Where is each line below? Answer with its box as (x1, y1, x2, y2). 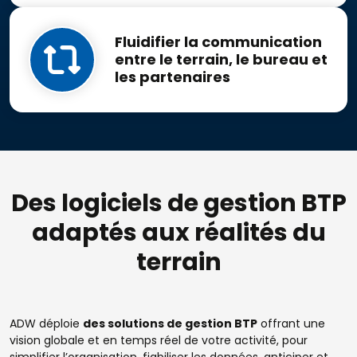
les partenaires (115, 66, 230, 87)
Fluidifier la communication (115, 31, 322, 52)
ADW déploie (10, 315, 83, 331)
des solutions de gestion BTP (83, 315, 257, 331)
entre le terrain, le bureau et (115, 49, 328, 69)
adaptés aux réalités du (31, 215, 326, 249)
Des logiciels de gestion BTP (10, 186, 347, 220)
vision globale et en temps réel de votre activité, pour (10, 331, 308, 348)
